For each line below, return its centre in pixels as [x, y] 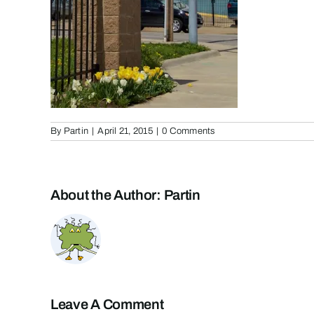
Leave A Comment [107, 304]
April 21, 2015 [125, 131]
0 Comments [189, 131]
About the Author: [107, 194]
